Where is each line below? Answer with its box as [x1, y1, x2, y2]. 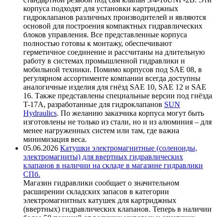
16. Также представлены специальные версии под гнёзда [23, 91, 212, 100]
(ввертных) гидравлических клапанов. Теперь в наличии [23, 204, 212, 213]
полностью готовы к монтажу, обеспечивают [23, 39, 172, 47]
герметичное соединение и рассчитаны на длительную [23, 47, 205, 56]
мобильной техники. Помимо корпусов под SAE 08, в [23, 65, 202, 74]
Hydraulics [23, 108, 57, 117]
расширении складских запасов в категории [23, 187, 169, 196]
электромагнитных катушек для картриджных [23, 196, 176, 204]
